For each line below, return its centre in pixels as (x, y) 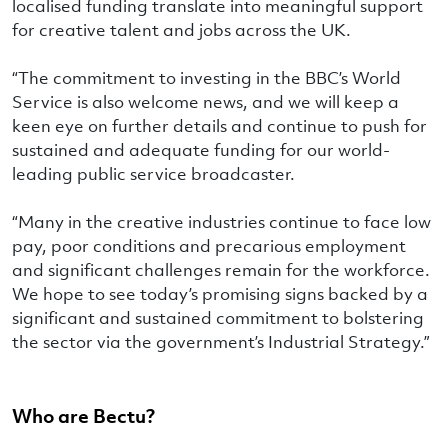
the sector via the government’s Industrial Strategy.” (221, 341)
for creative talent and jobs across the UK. (181, 29)
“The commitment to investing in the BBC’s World (206, 77)
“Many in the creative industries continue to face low (221, 221)
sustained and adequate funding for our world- (201, 149)
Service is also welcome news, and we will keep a (205, 101)
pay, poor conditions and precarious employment (209, 245)
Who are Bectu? (83, 415)
